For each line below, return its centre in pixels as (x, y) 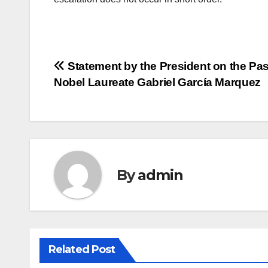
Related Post (82, 250)
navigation (102, 95)
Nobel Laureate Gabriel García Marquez (157, 83)
